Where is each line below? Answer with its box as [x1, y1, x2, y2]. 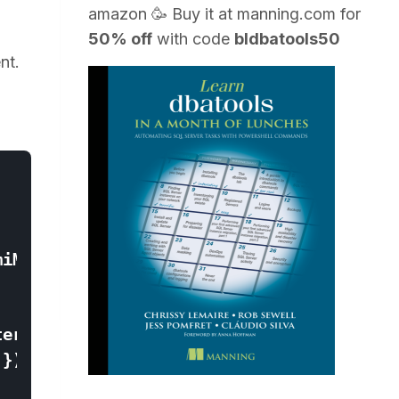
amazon [88, 4, 148, 23]
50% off [88, 29, 153, 48]
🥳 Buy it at [147, 4, 238, 23]
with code [152, 29, 235, 48]
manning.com [237, 4, 337, 23]
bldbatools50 [234, 29, 341, 48]
